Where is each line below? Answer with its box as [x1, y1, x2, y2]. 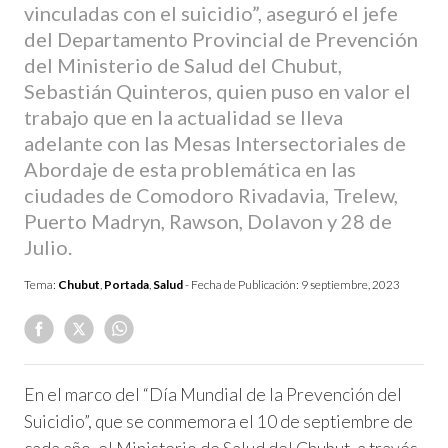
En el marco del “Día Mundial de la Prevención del [24, 384, 402, 405]
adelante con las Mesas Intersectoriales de [24, 131, 406, 155]
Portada [104, 277, 149, 292]
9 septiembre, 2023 [301, 277, 400, 292]
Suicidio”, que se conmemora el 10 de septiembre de [24, 411, 413, 432]
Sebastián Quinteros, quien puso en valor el [24, 79, 411, 103]
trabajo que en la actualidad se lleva [24, 105, 343, 129]
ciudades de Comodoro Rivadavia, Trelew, [24, 183, 398, 207]
